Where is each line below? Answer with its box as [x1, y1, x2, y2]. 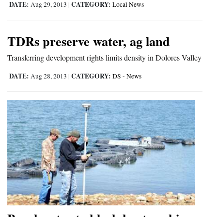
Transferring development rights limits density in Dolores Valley [7, 52, 201, 63]
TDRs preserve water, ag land [7, 31, 170, 51]
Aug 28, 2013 [29, 72, 68, 81]
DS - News [112, 72, 141, 81]
